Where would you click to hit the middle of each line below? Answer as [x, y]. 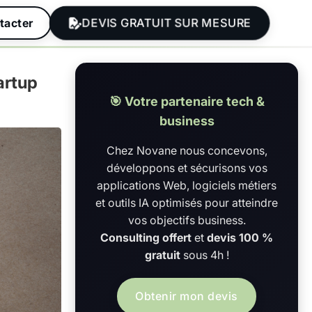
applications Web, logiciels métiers [187, 185]
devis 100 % [240, 237]
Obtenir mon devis [187, 296]
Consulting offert [146, 237]
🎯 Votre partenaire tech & [187, 101]
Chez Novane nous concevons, [187, 150]
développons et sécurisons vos [187, 168]
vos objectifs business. [187, 220]
